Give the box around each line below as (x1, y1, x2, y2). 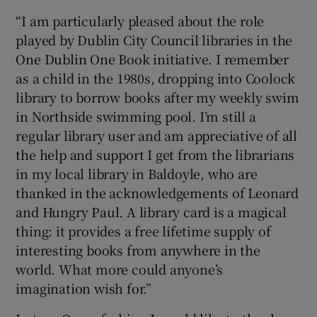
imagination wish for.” (16, 278, 152, 297)
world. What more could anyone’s (16, 259, 224, 278)
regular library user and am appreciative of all (16, 125, 298, 144)
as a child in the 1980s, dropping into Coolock (16, 68, 296, 87)
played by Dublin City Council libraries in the (16, 30, 293, 49)
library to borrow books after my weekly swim (16, 87, 299, 106)
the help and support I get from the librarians (16, 144, 295, 163)
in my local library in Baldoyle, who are (16, 163, 258, 183)
